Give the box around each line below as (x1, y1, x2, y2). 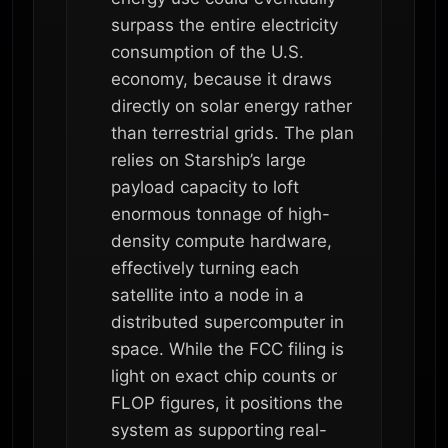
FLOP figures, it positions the (111, 392, 343, 413)
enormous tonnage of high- (111, 203, 330, 224)
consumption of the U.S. (111, 41, 304, 62)
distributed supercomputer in (111, 311, 344, 332)
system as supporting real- (111, 419, 327, 440)
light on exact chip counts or (111, 365, 337, 386)
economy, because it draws (111, 68, 332, 89)
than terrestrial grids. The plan (111, 122, 354, 143)
